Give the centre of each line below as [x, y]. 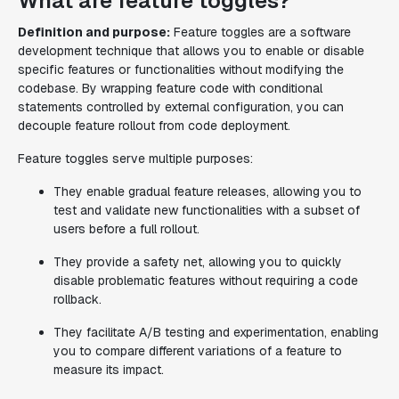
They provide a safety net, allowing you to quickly [198, 262]
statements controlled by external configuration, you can [181, 107]
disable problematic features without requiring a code [206, 281]
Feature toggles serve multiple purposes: [135, 159]
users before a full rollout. [126, 229]
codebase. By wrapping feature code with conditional [170, 88]
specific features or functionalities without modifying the [181, 69]
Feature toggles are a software [261, 32]
